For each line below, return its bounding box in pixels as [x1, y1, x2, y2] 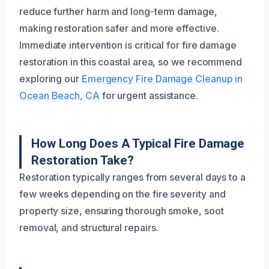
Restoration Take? [31, 153, 134, 168]
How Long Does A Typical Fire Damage [31, 136, 245, 151]
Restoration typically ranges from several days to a [19, 171, 246, 183]
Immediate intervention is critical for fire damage [19, 38, 237, 51]
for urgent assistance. [99, 89, 198, 101]
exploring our [19, 72, 82, 85]
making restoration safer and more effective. [19, 22, 219, 34]
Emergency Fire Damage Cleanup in [81, 72, 243, 85]
